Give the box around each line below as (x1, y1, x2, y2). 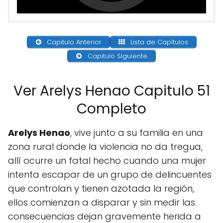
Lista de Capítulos (128, 37, 188, 47)
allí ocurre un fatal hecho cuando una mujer (8, 154, 206, 167)
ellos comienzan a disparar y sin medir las (8, 196, 195, 209)
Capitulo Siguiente (85, 51, 147, 61)
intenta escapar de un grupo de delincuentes (8, 168, 212, 181)
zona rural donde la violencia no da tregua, (8, 140, 203, 153)
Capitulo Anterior (45, 37, 102, 47)
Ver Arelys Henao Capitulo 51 (13, 81, 210, 101)
